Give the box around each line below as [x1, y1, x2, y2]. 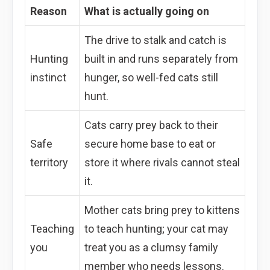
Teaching [30, 222, 74, 235]
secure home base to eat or [84, 137, 216, 150]
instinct [30, 71, 66, 84]
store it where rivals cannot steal [84, 155, 240, 169]
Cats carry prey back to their [84, 118, 218, 131]
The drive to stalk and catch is [84, 33, 227, 46]
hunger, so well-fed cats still [84, 71, 218, 84]
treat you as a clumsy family [84, 240, 218, 254]
